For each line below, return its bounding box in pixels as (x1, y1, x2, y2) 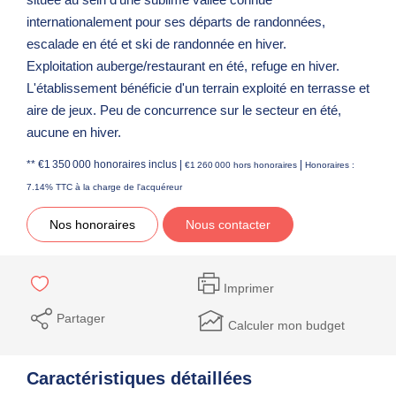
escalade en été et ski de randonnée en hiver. (27, 35, 286, 51)
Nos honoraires (49, 217, 135, 232)
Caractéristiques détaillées (27, 368, 252, 388)
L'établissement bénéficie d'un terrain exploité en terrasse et (27, 80, 369, 95)
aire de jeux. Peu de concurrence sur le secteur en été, (27, 102, 341, 118)
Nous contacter (186, 217, 270, 232)
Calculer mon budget (228, 317, 345, 332)
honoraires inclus (94, 157, 179, 171)
